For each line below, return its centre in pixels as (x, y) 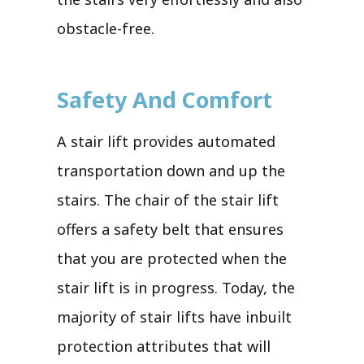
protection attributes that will (164, 346)
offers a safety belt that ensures (170, 229)
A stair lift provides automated (166, 141)
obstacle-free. (106, 28)
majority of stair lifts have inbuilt (174, 316)
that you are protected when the (172, 258)
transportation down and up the (171, 170)
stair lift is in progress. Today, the (176, 287)
